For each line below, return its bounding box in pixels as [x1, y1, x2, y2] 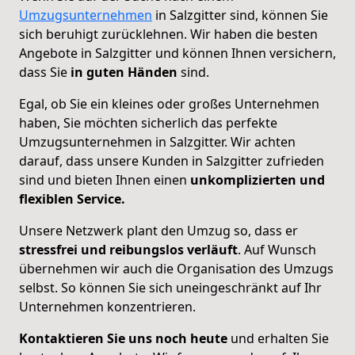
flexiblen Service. [19, 189, 125, 208]
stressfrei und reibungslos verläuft [19, 240, 238, 258]
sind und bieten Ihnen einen [19, 170, 190, 189]
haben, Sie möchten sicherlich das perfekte [19, 113, 277, 132]
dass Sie [19, 63, 67, 81]
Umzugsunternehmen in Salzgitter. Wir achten [19, 132, 296, 151]
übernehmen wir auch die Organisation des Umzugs [19, 259, 334, 277]
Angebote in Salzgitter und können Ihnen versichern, [19, 44, 336, 62]
